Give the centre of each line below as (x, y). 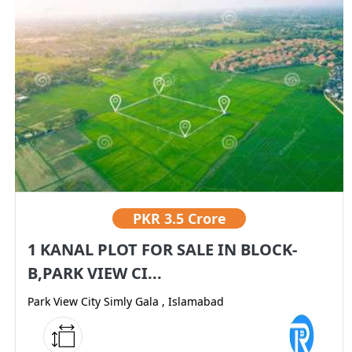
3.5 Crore (195, 219)
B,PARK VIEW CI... (95, 273)
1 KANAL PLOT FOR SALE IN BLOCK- (162, 250)
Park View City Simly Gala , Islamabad (126, 302)
